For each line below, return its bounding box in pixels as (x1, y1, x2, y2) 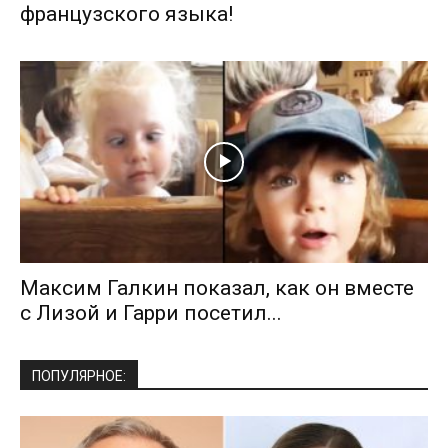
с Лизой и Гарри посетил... (20, 300, 282, 325)
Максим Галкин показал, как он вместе (20, 275, 414, 300)
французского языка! (20, 2, 233, 27)
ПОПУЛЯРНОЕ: (32, 367, 126, 384)
